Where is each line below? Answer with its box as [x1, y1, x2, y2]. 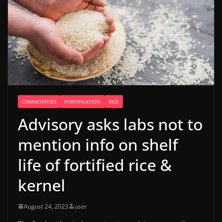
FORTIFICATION [64, 98, 101, 105]
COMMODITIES [22, 98, 56, 105]
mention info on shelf [18, 133, 178, 155]
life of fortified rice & [18, 154, 171, 175]
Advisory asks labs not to [18, 113, 203, 135]
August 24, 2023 [24, 202, 68, 211]
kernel [18, 174, 65, 196]
